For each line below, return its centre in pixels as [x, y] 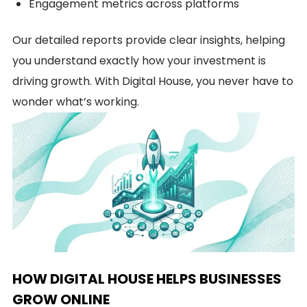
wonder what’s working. [76, 102]
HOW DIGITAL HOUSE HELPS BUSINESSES [147, 279]
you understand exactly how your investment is [139, 61]
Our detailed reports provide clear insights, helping [149, 40]
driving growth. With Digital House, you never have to [153, 81]
